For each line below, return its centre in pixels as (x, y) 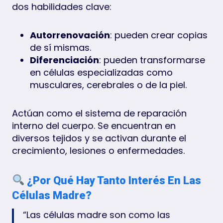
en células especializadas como (101, 72)
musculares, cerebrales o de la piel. (108, 85)
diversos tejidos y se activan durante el (99, 138)
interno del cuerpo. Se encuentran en (94, 125)
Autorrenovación (70, 35)
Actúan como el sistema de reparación (99, 113)
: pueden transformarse (152, 60)
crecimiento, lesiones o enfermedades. (98, 150)
